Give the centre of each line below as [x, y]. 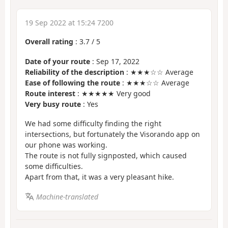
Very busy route [53, 104]
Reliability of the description [75, 72]
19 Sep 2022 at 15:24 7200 [69, 23]
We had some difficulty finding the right [93, 124]
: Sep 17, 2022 [115, 61]
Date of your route [58, 61]
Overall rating [49, 42]
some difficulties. [54, 166]
